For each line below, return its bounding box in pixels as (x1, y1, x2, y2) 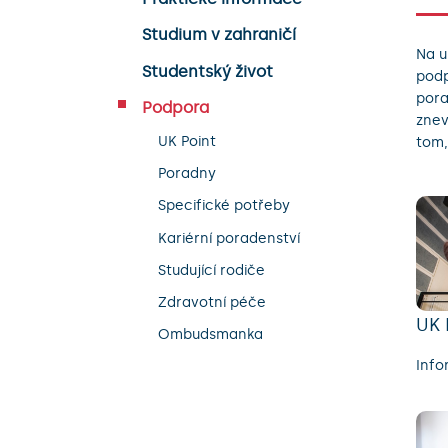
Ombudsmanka (158, 326, 263, 344)
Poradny (158, 165, 216, 183)
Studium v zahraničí (142, 25, 296, 45)
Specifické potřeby (158, 197, 290, 215)
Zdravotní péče (158, 293, 266, 311)
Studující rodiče (158, 261, 265, 279)
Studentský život (142, 61, 273, 81)
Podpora (142, 97, 209, 117)
